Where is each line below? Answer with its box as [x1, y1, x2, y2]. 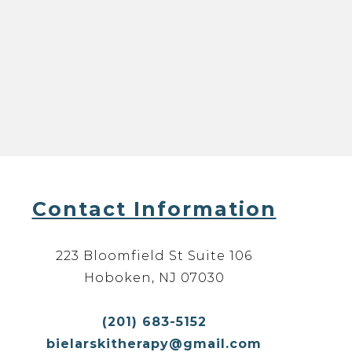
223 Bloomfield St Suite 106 [56, 248, 252, 263]
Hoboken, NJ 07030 [83, 270, 225, 285]
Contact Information [31, 197, 277, 221]
